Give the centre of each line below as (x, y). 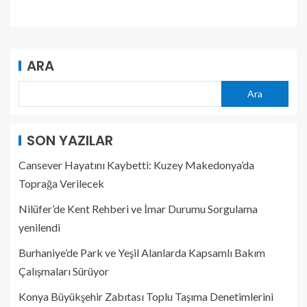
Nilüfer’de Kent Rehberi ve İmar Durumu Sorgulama (138, 208)
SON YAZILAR (70, 140)
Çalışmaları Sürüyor (64, 271)
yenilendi (39, 227)
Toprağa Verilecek (61, 183)
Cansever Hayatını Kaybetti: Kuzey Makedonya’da (136, 164)
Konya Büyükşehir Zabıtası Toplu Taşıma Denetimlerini (146, 296)
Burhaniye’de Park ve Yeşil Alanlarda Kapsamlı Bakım (142, 252)
